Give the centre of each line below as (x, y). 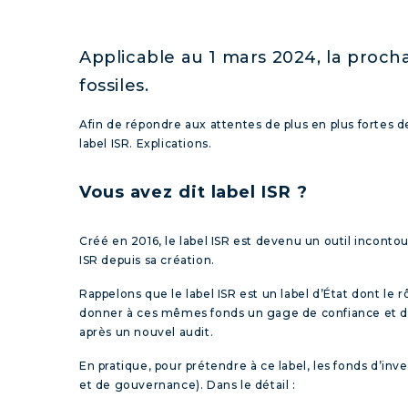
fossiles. (114, 85)
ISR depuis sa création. (147, 260)
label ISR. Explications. (146, 143)
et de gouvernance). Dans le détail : (188, 384)
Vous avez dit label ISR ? (194, 192)
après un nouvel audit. (147, 331)
